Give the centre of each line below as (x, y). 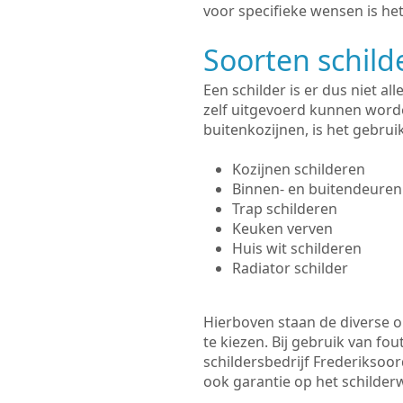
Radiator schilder (290, 268)
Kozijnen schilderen (298, 169)
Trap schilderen (284, 209)
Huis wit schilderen (296, 248)
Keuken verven (282, 228)
